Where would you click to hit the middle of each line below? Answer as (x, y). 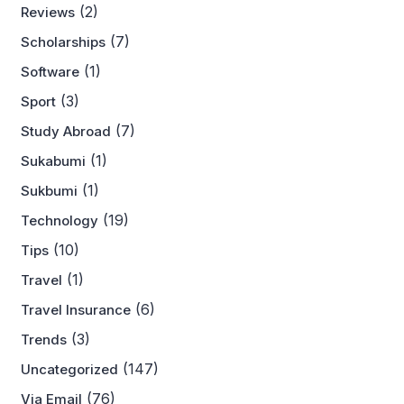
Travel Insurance (76, 310)
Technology (60, 221)
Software (50, 72)
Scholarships (63, 42)
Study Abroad (66, 132)
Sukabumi (53, 161)
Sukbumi (49, 191)
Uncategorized (69, 370)
